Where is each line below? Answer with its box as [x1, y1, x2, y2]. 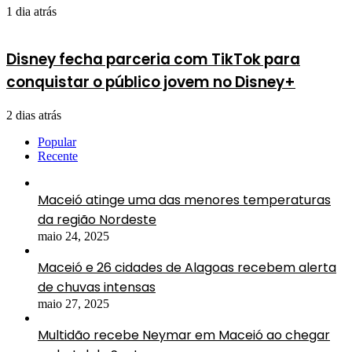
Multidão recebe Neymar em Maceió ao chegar [38, 325, 330, 344]
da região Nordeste [38, 210, 156, 229]
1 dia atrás [6, 5, 57, 19]
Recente [38, 148, 78, 163]
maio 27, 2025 [38, 296, 109, 310]
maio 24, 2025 [38, 229, 109, 243]
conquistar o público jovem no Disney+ [6, 71, 295, 93]
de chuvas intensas [38, 277, 156, 296]
